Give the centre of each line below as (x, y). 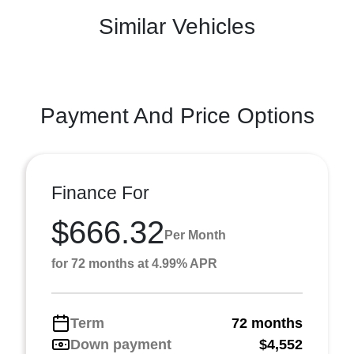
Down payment (121, 344)
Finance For (100, 192)
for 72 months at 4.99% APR (134, 263)
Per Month (195, 235)
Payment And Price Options (177, 115)
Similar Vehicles (177, 26)
